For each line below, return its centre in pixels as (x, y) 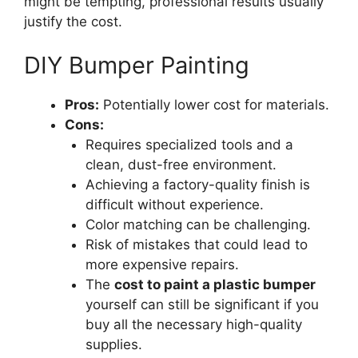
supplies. (113, 344)
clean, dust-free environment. (181, 165)
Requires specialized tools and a (189, 145)
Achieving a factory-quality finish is (197, 185)
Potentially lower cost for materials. (214, 105)
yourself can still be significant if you (202, 304)
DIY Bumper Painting (137, 65)
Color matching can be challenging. (198, 225)
